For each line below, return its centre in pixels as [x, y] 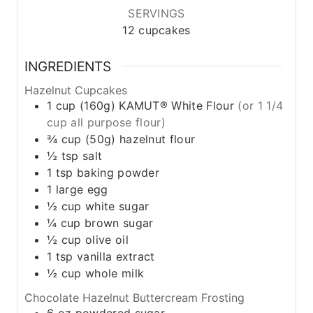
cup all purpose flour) [107, 123]
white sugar [117, 206]
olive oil [107, 240]
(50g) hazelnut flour [140, 139]
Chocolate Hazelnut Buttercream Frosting [134, 298]
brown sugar [119, 223]
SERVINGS [156, 13]
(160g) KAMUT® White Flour [159, 106]
